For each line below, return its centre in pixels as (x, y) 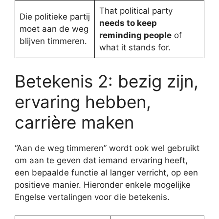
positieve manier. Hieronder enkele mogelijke (103, 185)
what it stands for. (135, 47)
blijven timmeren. (53, 41)
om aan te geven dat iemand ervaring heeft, (101, 160)
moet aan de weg (54, 29)
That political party (136, 11)
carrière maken (74, 122)
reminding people (135, 35)
